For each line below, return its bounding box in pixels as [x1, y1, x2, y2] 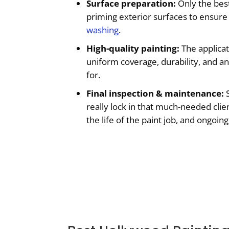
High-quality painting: [86, 42, 179, 54]
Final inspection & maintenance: [86, 87, 224, 99]
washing [86, 24, 119, 36]
